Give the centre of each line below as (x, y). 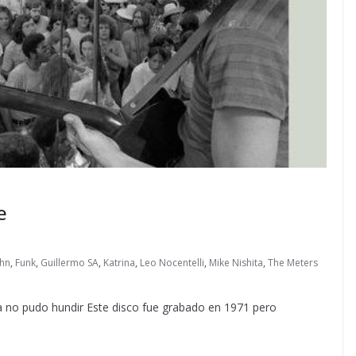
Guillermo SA (70, 263)
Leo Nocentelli (172, 263)
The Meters (293, 263)
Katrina (119, 263)
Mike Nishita (236, 263)
